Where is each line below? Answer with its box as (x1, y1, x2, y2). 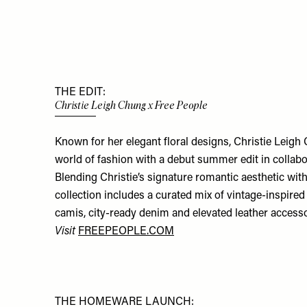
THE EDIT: (55, 86, 106, 98)
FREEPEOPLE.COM (78, 226, 174, 238)
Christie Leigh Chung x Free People (55, 98, 208, 112)
